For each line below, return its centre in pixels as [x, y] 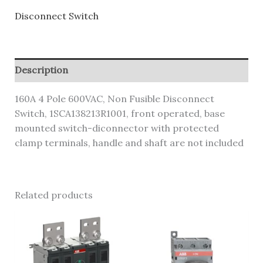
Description [41, 70]
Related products [53, 195]
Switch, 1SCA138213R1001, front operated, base [119, 113]
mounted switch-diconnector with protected [117, 128]
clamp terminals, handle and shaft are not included [129, 142]
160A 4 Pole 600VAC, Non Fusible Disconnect [114, 98]
